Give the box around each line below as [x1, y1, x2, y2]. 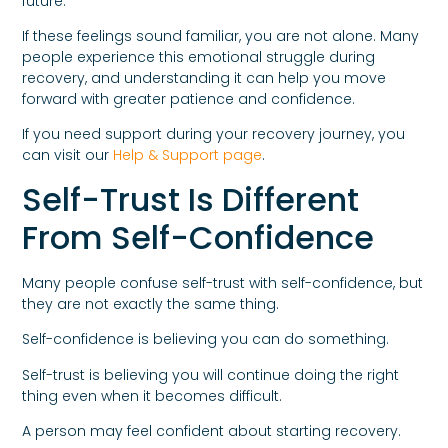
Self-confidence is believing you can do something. [22, 329, 390, 350]
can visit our [22, 145, 114, 166]
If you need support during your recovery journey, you [22, 124, 406, 145]
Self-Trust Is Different [22, 176, 360, 222]
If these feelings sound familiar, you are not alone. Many [22, 26, 420, 47]
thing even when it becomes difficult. [22, 385, 283, 406]
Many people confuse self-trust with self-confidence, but [22, 272, 424, 293]
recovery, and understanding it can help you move [22, 68, 387, 89]
